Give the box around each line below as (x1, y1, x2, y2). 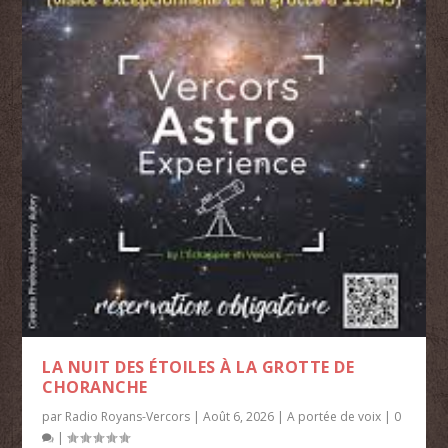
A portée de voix (287, 407, 382, 425)
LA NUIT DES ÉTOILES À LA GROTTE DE (42, 355, 355, 378)
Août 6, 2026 (203, 407, 275, 425)
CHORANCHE (42, 375, 148, 398)
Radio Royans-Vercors (65, 407, 191, 425)
